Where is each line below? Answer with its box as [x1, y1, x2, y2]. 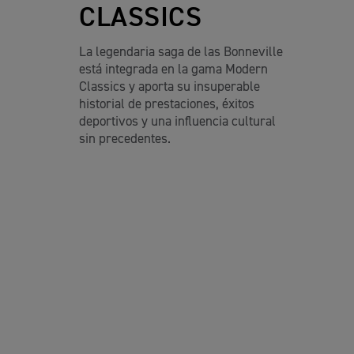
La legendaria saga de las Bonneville [79, 45, 283, 59]
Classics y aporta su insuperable [79, 80, 260, 94]
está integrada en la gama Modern [79, 62, 268, 77]
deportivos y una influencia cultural [79, 115, 276, 129]
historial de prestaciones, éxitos [79, 97, 254, 111]
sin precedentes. [79, 132, 171, 146]
